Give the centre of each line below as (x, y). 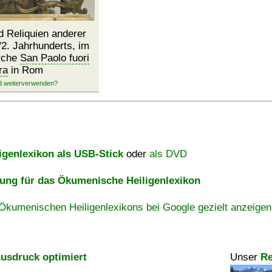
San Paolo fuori (54, 58)
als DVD (168, 154)
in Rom (25, 70)
